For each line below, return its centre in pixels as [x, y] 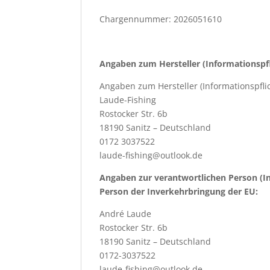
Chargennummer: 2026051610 [161, 19]
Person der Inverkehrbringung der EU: [179, 191]
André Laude [126, 214]
